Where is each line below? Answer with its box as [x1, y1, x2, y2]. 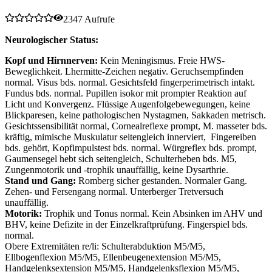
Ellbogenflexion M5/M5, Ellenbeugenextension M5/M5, [5, 252, 221, 263]
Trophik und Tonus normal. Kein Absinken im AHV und [44, 208, 262, 219]
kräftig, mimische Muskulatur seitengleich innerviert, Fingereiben [5, 132, 256, 143]
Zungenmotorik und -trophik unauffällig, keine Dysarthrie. [5, 165, 228, 175]
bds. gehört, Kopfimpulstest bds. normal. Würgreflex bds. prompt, [5, 143, 257, 154]
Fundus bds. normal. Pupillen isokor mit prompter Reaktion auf [5, 88, 246, 99]
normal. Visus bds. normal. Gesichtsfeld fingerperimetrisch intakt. [5, 77, 255, 88]
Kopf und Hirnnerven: [5, 55, 98, 66]
